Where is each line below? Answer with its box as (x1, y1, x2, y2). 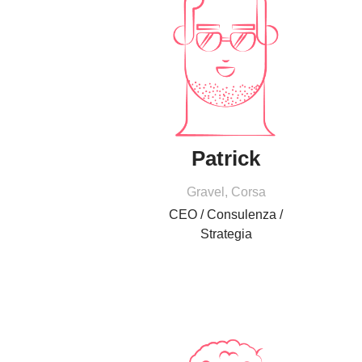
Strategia (200, 227, 252, 242)
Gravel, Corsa (186, 185, 266, 200)
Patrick (192, 146, 261, 171)
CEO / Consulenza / (169, 208, 284, 222)
